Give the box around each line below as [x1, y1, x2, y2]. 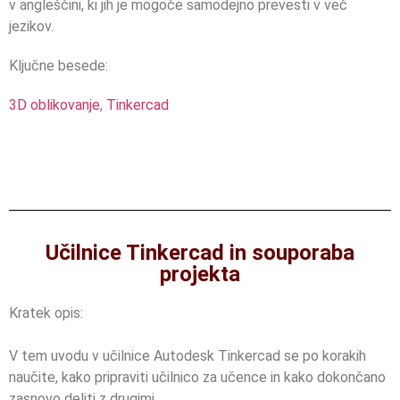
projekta [160, 262, 240, 287]
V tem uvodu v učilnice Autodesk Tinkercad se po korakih [9, 347, 366, 365]
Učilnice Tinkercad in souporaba [46, 240, 354, 266]
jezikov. [9, 18, 54, 36]
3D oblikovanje [9, 96, 100, 114]
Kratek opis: [9, 304, 83, 322]
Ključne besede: [9, 57, 108, 75]
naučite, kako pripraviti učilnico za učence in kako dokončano [9, 369, 386, 387]
